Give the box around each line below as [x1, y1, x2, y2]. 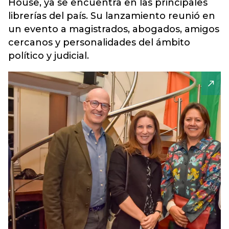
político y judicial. [8, 50, 89, 61]
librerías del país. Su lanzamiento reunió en [8, 10, 215, 21]
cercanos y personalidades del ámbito [8, 37, 190, 48]
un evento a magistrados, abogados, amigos [8, 24, 219, 35]
